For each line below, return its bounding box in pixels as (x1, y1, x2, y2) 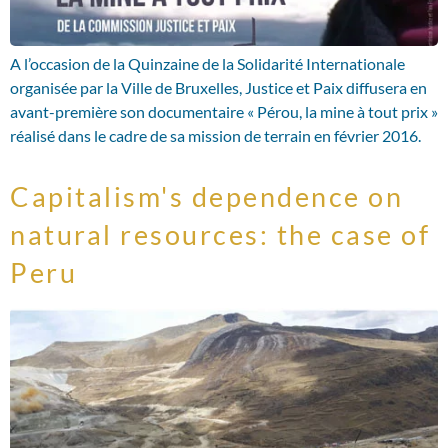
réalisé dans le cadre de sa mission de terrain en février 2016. (10, 125, 421, 145)
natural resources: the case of (10, 217, 430, 251)
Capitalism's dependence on (10, 179, 403, 213)
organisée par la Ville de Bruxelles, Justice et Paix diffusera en (10, 77, 427, 97)
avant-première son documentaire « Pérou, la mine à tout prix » (10, 101, 438, 121)
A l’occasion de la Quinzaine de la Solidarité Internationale (10, 53, 405, 73)
